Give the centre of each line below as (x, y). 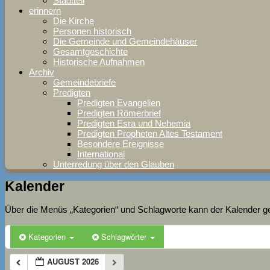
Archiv (42, 72)
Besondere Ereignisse (121, 144)
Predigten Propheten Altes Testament (150, 133)
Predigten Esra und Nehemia (134, 123)
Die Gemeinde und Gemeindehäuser (125, 41)
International (101, 154)
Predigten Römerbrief (119, 113)
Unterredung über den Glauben (114, 164)
